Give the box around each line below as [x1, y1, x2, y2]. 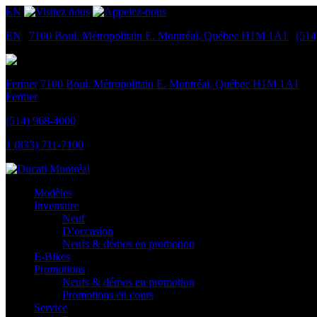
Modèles [34, 187, 72, 199]
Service [34, 301, 67, 313]
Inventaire [34, 200, 79, 212]
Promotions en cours [62, 289, 154, 301]
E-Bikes [34, 250, 70, 263]
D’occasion [62, 225, 113, 237]
